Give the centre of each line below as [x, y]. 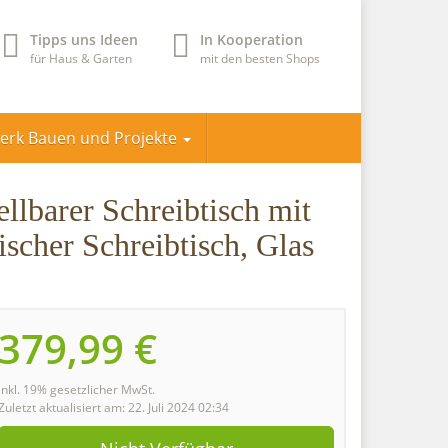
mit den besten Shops [260, 58]
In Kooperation [251, 39]
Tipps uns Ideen [84, 39]
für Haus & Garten [81, 58]
